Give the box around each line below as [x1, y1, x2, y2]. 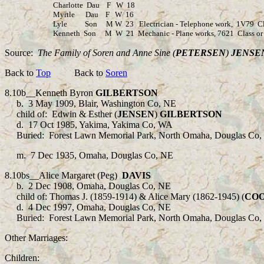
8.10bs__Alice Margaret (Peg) [5, 170, 122, 180]
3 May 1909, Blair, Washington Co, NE [28, 98, 176, 108]
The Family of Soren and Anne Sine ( [38, 48, 176, 58]
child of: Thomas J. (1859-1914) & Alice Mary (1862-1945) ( [16, 192, 245, 202]
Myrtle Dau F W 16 [28, 10, 134, 19]
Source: [5, 48, 33, 58]
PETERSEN [176, 48, 226, 58]
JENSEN [117, 109, 154, 119]
